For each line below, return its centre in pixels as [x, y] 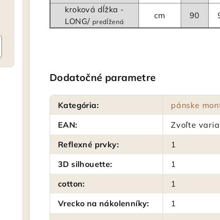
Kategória [77, 105]
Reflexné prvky [87, 144]
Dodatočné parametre [103, 77]
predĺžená [108, 22]
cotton [70, 184]
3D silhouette [84, 164]
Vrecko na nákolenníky [103, 203]
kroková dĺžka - [95, 9]
